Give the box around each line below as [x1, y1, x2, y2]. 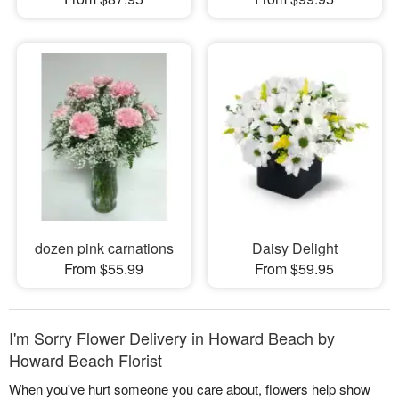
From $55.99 [64, 258, 144, 280]
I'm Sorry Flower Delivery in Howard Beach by [9, 326, 335, 350]
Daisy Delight [251, 238, 338, 259]
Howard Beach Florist [9, 348, 162, 372]
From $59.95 [255, 258, 335, 280]
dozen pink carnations [34, 238, 174, 259]
